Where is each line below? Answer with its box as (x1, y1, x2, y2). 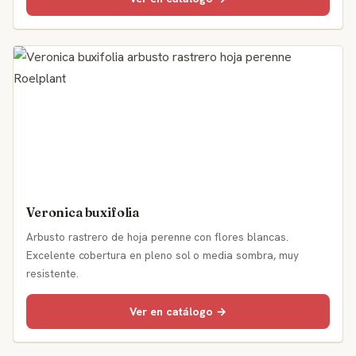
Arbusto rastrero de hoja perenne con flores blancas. (26, 230, 288, 244)
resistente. (26, 266, 79, 281)
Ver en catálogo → (130, 304, 226, 319)
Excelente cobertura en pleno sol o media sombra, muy (26, 248, 299, 262)
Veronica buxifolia (26, 204, 140, 220)
